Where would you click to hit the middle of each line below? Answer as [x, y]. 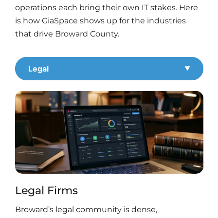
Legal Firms [46, 191]
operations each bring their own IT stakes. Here [107, 7]
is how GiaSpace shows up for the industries [100, 20]
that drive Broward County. [67, 34]
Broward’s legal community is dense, [86, 210]
